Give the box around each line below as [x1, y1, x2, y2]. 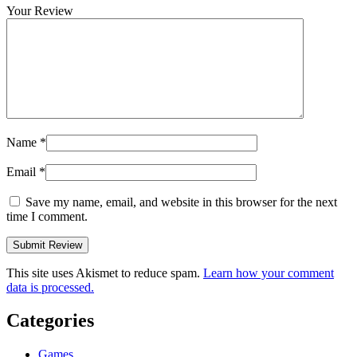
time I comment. [6, 209, 88, 223]
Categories [6, 310, 94, 331]
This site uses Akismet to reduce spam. [6, 265, 203, 280]
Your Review [6, 3, 73, 18]
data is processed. [6, 280, 94, 294]
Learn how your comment [203, 265, 334, 280]
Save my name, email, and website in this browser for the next [25, 194, 337, 209]
